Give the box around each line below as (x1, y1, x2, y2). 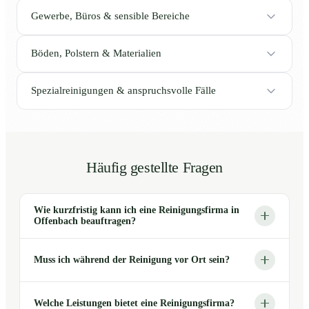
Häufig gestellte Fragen (86, 159, 223, 176)
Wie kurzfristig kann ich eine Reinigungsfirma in (34, 204, 239, 215)
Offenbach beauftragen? (34, 215, 136, 226)
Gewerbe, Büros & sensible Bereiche (31, 10, 190, 22)
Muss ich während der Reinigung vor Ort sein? (34, 254, 230, 265)
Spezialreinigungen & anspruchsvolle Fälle (31, 85, 216, 97)
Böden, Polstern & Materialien (31, 48, 161, 59)
